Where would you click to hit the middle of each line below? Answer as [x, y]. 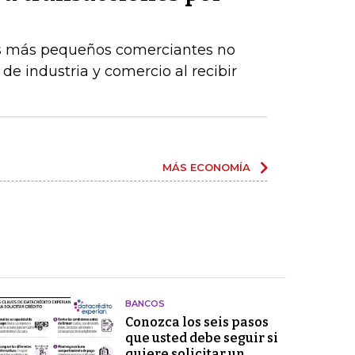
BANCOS [145, 303]
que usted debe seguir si [201, 338]
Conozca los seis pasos [197, 322]
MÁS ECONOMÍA [206, 167]
